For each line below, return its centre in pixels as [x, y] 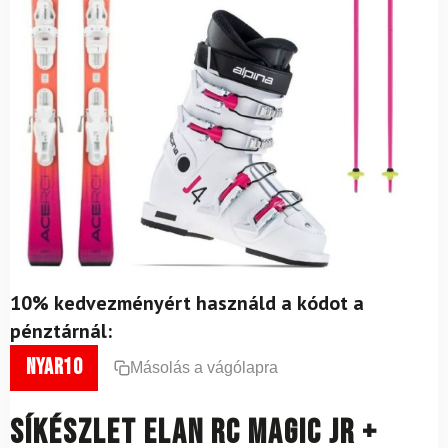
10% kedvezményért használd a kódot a [187, 302]
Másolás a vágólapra [204, 367]
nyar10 [54, 367]
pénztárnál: [61, 330]
